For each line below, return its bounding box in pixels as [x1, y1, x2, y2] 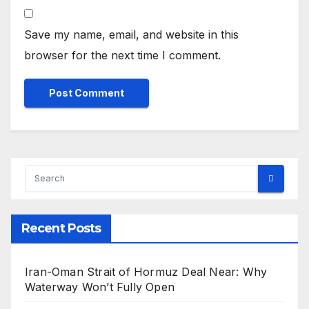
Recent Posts [21, 220, 101, 236]
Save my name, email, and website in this [24, 27, 239, 41]
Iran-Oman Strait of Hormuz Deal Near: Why [25, 264, 268, 279]
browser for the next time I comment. [24, 48, 221, 62]
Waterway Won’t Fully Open [25, 279, 175, 294]
